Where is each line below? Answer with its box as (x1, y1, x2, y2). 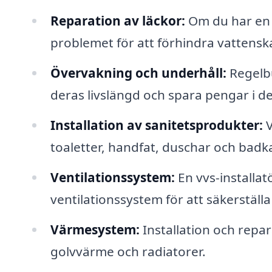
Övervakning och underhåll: (50, 64, 226, 82)
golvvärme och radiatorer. (50, 242, 206, 260)
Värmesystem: (50, 220, 140, 238)
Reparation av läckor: (50, 12, 185, 30)
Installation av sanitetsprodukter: (50, 117, 263, 134)
